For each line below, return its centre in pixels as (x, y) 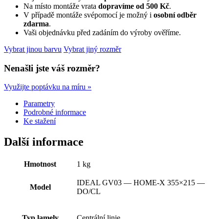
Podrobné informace (55, 112)
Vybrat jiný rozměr (92, 49)
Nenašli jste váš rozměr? (52, 68)
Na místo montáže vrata (61, 6)
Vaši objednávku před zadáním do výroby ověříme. (102, 32)
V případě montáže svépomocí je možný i (88, 15)
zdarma (36, 23)
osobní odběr (175, 15)
